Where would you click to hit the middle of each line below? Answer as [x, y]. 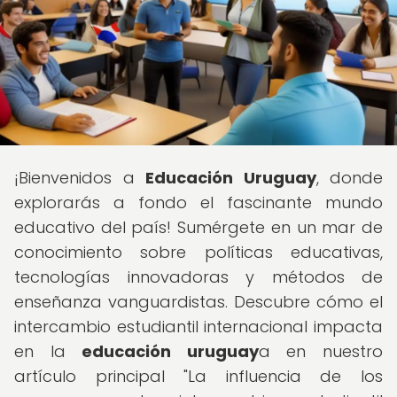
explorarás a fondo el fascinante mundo [198, 202]
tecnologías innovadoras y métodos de [198, 277]
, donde [349, 178]
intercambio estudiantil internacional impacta [198, 327]
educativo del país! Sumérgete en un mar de [198, 227]
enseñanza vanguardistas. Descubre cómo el [198, 302]
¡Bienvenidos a [80, 178]
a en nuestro [321, 351]
